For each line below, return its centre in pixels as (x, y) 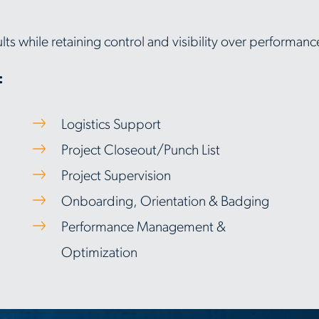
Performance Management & (143, 228)
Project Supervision (116, 177)
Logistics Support (111, 125)
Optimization (99, 253)
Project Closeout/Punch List (140, 151)
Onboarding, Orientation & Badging (165, 202)
